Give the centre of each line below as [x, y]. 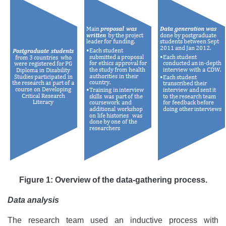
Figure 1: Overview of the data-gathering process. [113, 180]
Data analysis [33, 200]
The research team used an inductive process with [113, 220]
